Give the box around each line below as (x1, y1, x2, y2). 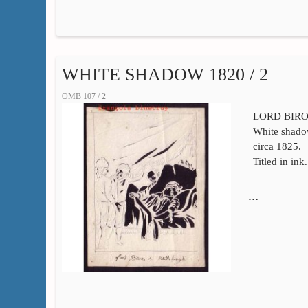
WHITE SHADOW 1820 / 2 (61, 65, 268, 85)
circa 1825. (253, 140, 302, 152)
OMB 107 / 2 (61, 91, 106, 102)
